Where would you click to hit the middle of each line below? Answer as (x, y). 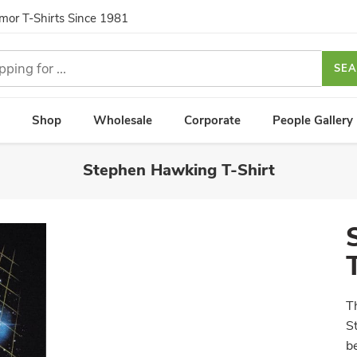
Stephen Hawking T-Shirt (178, 170)
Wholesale (123, 120)
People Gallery (313, 120)
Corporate (212, 120)
